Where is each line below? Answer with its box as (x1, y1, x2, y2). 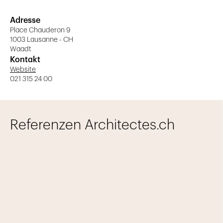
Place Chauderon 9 (10, 27, 70, 34)
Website (10, 66, 36, 74)
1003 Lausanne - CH (10, 36, 73, 44)
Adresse (10, 16, 40, 25)
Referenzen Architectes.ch (10, 118, 175, 132)
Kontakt (10, 56, 40, 64)
